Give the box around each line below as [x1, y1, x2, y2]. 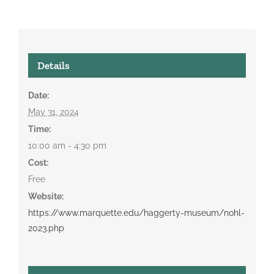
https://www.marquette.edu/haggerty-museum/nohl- [28, 207, 245, 218]
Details [37, 59, 70, 72]
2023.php [28, 223, 64, 233]
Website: [28, 191, 64, 201]
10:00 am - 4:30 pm [28, 140, 106, 150]
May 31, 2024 [28, 106, 79, 117]
